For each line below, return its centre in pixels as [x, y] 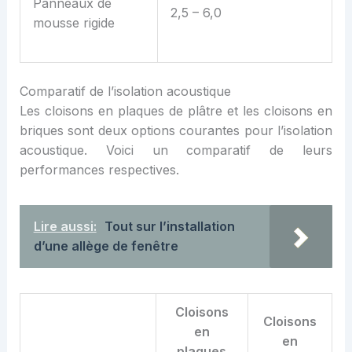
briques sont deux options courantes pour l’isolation [176, 131]
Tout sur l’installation [169, 227]
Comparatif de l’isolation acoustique [125, 92]
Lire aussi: [65, 227]
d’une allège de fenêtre [106, 246]
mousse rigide [73, 23]
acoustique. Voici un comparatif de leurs [176, 150]
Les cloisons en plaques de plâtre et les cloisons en [176, 111]
